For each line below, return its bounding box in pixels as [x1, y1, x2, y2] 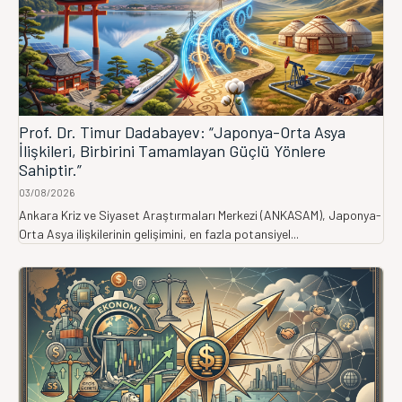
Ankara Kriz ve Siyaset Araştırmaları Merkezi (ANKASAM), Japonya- [19, 207, 381, 223]
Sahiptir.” [19, 160, 82, 179]
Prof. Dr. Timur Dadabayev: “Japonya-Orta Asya [19, 122, 345, 142]
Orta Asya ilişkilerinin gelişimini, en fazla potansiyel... [19, 226, 299, 241]
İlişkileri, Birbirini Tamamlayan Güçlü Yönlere [19, 141, 326, 161]
